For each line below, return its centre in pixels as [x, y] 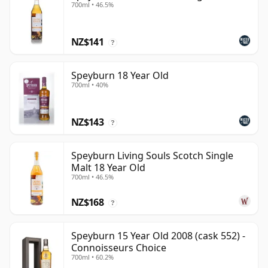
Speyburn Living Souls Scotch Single [152, 156]
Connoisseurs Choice [119, 248]
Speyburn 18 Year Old [120, 76]
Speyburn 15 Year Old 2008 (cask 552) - [158, 236]
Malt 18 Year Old [108, 168]
